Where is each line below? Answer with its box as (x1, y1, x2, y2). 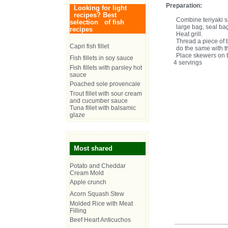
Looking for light (74, 4, 127, 12)
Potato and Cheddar (70, 162, 126, 169)
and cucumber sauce (70, 97, 128, 104)
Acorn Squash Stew (70, 190, 124, 197)
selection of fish (70, 18, 124, 26)
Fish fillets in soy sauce (70, 54, 133, 62)
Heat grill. (176, 31, 203, 38)
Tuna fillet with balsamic (70, 104, 136, 111)
